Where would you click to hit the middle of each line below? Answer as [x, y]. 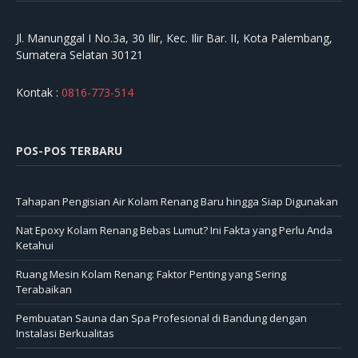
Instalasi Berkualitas [65, 334]
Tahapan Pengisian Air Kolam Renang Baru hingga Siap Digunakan [177, 202]
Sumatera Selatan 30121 [80, 55]
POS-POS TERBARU [70, 151]
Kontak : [39, 93]
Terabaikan [44, 290]
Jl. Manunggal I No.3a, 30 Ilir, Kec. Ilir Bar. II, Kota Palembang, [174, 38]
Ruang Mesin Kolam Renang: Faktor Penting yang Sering [151, 274]
